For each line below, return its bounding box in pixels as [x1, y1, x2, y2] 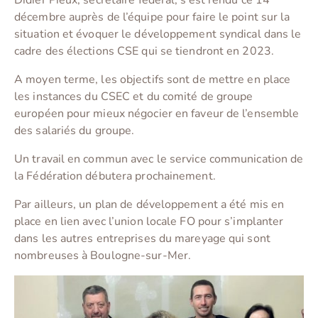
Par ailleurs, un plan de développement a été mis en [14, 197, 285, 213]
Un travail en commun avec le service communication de [14, 151, 304, 168]
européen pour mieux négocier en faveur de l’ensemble [14, 106, 300, 122]
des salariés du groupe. [14, 123, 135, 139]
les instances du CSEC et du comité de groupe [14, 89, 253, 105]
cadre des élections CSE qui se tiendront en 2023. [14, 43, 274, 60]
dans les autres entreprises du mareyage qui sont [14, 231, 270, 247]
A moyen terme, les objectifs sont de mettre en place [14, 72, 291, 88]
